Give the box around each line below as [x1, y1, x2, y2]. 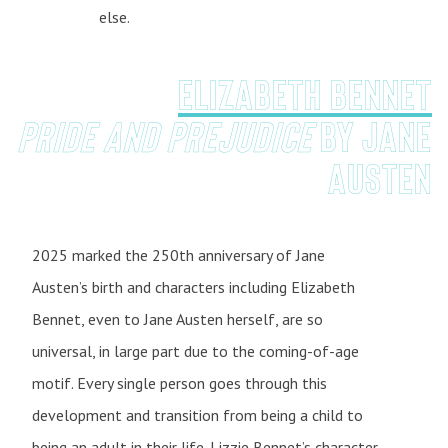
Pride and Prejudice [17, 110, 320, 161]
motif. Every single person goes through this [32, 372, 327, 393]
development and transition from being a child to [32, 404, 363, 425]
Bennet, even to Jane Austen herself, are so [32, 308, 323, 329]
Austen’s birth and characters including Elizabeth [32, 276, 355, 297]
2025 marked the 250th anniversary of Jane [32, 244, 325, 265]
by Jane [320, 110, 432, 161]
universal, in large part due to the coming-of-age [32, 340, 359, 361]
